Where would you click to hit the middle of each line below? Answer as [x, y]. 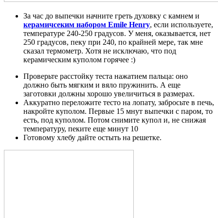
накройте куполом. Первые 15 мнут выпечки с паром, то [118, 111]
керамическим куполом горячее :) [79, 59]
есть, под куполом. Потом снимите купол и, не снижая [115, 120]
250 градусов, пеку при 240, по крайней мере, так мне [113, 42]
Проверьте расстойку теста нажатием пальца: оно [106, 76]
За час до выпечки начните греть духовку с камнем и [111, 16]
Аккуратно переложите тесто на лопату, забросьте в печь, [119, 102]
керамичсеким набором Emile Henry [87, 24]
